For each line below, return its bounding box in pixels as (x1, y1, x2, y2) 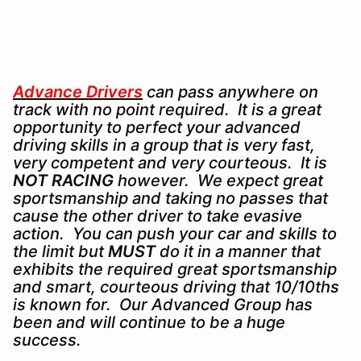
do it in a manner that (156, 242, 321, 262)
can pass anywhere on (143, 82, 318, 102)
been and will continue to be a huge (13, 313, 285, 333)
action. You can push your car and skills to (13, 224, 337, 244)
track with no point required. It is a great (13, 100, 322, 120)
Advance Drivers (13, 82, 143, 102)
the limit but (13, 242, 108, 262)
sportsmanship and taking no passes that (13, 189, 328, 209)
